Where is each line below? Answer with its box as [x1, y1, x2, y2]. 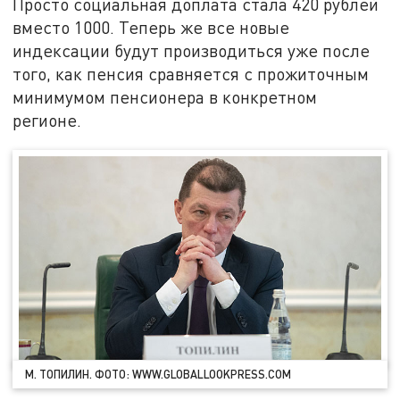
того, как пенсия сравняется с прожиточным [12, 63, 370, 85]
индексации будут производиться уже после [12, 40, 371, 62]
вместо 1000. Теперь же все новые [12, 17, 290, 38]
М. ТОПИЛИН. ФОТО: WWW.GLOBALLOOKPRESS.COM [25, 366, 292, 381]
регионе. [12, 110, 82, 131]
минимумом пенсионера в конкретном [12, 87, 318, 108]
